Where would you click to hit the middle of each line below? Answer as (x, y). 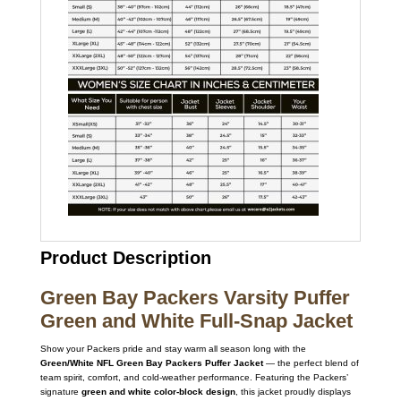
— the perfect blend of (311, 363)
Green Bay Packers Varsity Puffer (195, 297)
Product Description (125, 257)
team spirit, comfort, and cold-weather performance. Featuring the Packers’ (194, 377)
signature (60, 391)
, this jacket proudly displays (293, 391)
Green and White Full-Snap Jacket (196, 320)
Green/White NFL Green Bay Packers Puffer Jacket (151, 363)
